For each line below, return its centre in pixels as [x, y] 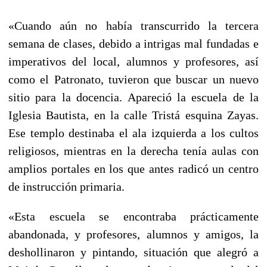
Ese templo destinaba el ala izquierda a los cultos [133, 133]
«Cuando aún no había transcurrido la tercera [133, 25]
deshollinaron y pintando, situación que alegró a [133, 252]
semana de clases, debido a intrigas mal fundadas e [133, 43]
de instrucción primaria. [66, 186]
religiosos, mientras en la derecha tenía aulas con [133, 150]
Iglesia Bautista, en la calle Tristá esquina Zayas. [133, 115]
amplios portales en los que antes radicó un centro [133, 168]
